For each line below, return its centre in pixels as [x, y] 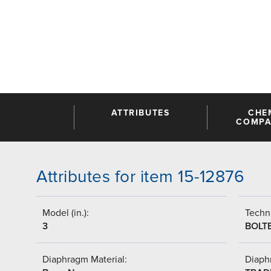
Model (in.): [66, 213]
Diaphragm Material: [85, 259]
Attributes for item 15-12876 [140, 176]
